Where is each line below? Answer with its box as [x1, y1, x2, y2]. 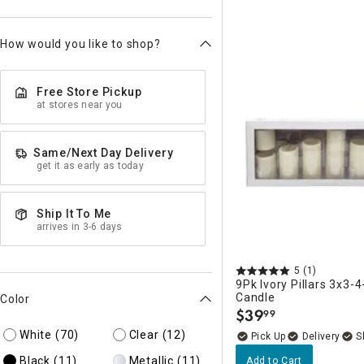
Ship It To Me [36, 207, 112, 220]
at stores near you [37, 99, 123, 110]
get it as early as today [37, 160, 144, 171]
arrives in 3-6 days [37, 221, 123, 232]
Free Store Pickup [36, 85, 142, 98]
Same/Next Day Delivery [32, 146, 174, 159]
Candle [236, 291, 275, 304]
